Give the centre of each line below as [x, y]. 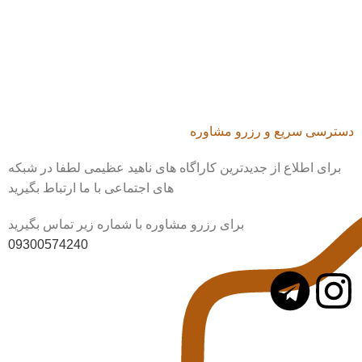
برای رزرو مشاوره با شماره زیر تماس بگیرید [126, 224]
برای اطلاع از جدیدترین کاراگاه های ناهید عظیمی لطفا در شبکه [175, 168]
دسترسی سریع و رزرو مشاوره [272, 131]
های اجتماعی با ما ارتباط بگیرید [91, 188]
